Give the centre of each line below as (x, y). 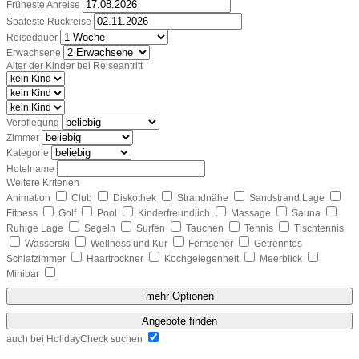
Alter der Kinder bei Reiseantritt (75, 65)
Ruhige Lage (36, 228)
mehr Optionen (179, 296)
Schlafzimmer (37, 258)
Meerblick (282, 258)
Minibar (24, 274)
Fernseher (212, 243)
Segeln (101, 228)
